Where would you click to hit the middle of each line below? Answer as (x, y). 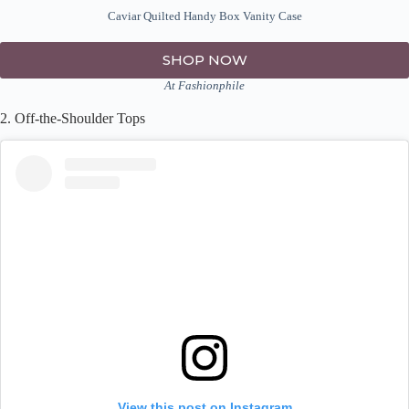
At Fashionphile (204, 85)
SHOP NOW (204, 60)
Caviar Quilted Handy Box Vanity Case (204, 16)
